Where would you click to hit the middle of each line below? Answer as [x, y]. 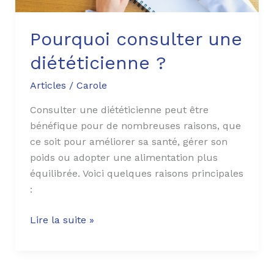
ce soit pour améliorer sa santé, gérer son [128, 142]
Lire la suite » [62, 220]
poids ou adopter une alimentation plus [124, 158]
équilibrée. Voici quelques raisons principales [136, 174]
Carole [91, 86]
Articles [48, 86]
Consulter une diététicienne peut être [119, 110]
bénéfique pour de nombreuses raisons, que [135, 126]
